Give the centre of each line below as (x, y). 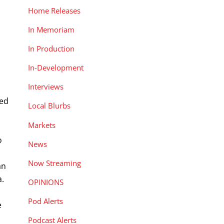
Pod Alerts (45, 201)
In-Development (56, 68)
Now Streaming (54, 163)
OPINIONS (46, 182)
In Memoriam (51, 29)
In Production (51, 48)
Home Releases (54, 10)
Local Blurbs (49, 106)
